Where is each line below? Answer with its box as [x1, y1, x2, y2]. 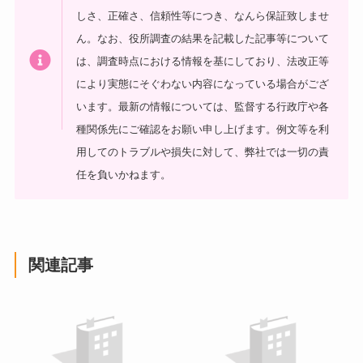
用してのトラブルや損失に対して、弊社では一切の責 [76, 146, 330, 159]
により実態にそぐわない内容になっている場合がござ [76, 78, 330, 91]
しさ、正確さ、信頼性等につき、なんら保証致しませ [76, 10, 330, 23]
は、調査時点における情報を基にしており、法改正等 [76, 55, 330, 68]
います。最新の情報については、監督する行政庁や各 [76, 100, 330, 113]
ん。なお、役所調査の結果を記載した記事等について [76, 32, 330, 45]
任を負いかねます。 [76, 169, 172, 181]
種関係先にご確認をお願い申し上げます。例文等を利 [76, 123, 330, 136]
